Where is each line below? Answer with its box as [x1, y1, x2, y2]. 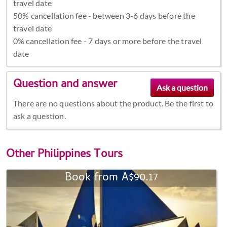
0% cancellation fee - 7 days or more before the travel [13, 35, 202, 46]
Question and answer [13, 76, 117, 95]
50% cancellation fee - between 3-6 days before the [13, 10, 195, 20]
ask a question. [13, 111, 66, 121]
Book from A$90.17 [64, 169, 158, 187]
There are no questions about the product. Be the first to [13, 98, 214, 108]
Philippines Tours [37, 145, 123, 164]
